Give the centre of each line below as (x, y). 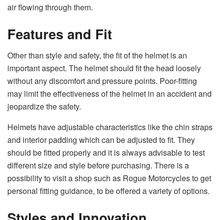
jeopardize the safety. (44, 107)
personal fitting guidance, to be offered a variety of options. (109, 191)
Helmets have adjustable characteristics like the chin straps (110, 127)
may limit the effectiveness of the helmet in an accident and (110, 94)
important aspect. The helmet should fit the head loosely (104, 68)
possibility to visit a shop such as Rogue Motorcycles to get (109, 178)
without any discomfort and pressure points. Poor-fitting (102, 81)
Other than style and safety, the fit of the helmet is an (97, 55)
